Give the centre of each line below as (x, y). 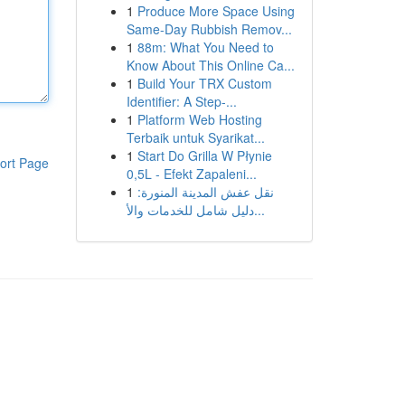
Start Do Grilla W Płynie (204, 155)
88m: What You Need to (205, 47)
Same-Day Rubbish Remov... (209, 29)
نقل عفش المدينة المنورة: (205, 192)
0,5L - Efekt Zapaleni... (191, 174)
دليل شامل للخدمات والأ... (259, 210)
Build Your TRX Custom (204, 83)
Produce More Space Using (216, 11)
